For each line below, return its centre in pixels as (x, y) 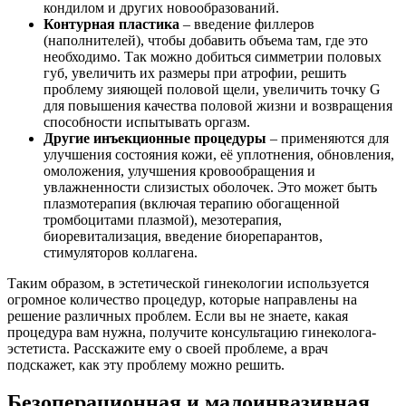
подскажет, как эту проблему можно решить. (146, 364)
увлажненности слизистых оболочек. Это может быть (210, 187)
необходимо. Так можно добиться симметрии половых (213, 56)
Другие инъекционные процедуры (155, 138)
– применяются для (328, 138)
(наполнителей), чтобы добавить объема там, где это (206, 40)
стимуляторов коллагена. (122, 252)
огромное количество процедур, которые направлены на (182, 299)
